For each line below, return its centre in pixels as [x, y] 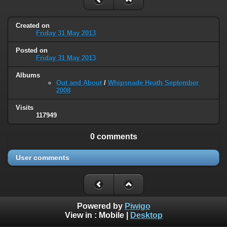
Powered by [101, 206]
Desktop [146, 215]
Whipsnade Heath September [153, 83]
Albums [28, 75]
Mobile [111, 215]
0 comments [113, 136]
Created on [33, 26]
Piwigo [137, 206]
